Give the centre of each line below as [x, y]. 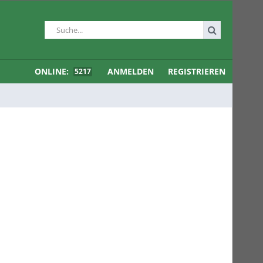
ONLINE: [53, 71]
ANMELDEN [131, 71]
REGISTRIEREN [197, 71]
